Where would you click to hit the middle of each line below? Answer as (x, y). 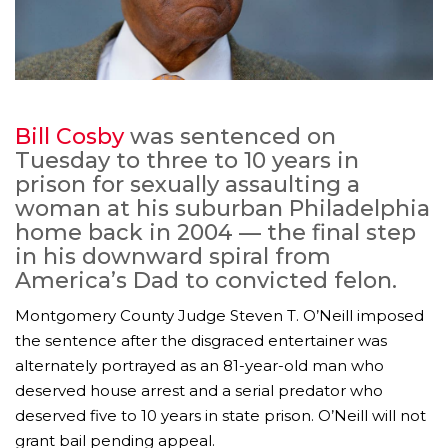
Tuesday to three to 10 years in (187, 161)
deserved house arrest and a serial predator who (199, 391)
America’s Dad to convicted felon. (206, 281)
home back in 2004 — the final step (215, 233)
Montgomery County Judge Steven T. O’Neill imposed (219, 316)
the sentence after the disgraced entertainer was (201, 341)
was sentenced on (230, 137)
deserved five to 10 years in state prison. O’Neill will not (220, 416)
